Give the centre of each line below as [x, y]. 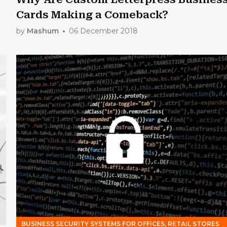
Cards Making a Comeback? [92, 14]
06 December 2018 [104, 31]
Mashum [43, 31]
